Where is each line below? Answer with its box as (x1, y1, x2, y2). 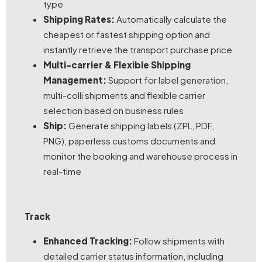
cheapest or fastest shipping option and (43, 29, 210, 40)
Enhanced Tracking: (43, 235, 132, 246)
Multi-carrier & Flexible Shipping (43, 59, 191, 71)
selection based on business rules (43, 105, 184, 116)
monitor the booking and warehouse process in (43, 150, 237, 162)
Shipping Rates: (43, 13, 115, 25)
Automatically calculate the (115, 13, 227, 25)
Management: (43, 74, 106, 86)
